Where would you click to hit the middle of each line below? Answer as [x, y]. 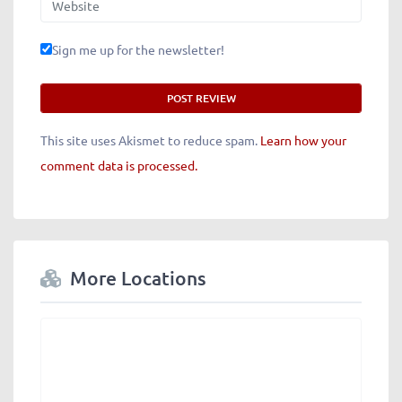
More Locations [138, 277]
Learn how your [303, 140]
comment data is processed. [119, 165]
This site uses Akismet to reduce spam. [150, 140]
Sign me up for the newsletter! [138, 49]
